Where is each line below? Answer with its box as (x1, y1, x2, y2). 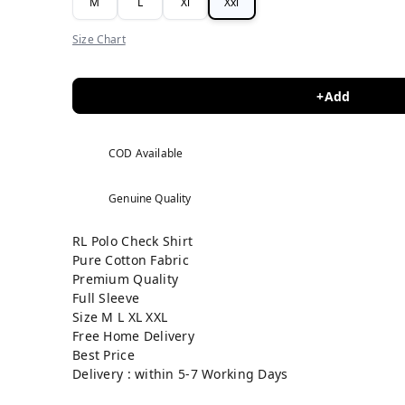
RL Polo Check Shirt (72, 232, 193, 250)
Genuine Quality (108, 191, 192, 206)
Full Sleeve (72, 289, 140, 306)
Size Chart (72, 32, 126, 47)
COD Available (108, 146, 184, 161)
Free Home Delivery (72, 327, 199, 344)
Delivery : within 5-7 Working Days (72, 365, 288, 382)
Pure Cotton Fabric (72, 251, 193, 268)
